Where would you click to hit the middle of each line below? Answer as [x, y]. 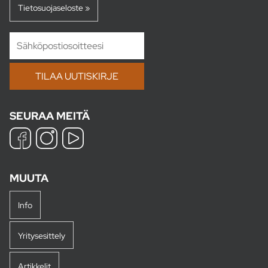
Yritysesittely [41, 235]
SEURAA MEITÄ [50, 115]
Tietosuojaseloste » [54, 7]
